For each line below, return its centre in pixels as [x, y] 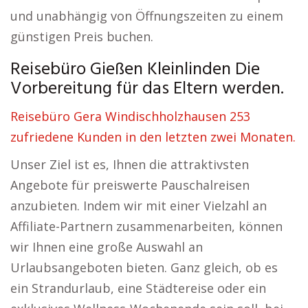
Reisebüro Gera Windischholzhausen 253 [130, 116]
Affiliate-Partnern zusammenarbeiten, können [146, 226]
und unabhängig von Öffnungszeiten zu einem [147, 16]
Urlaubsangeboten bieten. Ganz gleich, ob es [144, 267]
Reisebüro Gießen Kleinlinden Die [135, 70]
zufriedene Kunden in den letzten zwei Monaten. [153, 137]
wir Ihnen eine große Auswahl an [107, 247]
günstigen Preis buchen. [82, 36]
